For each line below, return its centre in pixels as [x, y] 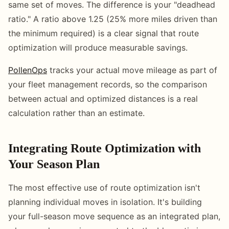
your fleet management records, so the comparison [108, 84]
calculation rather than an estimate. [76, 113]
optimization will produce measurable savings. [98, 47]
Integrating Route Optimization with [105, 148]
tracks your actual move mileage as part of [132, 70]
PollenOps [28, 70]
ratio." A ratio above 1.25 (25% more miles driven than [113, 19]
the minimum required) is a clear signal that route [104, 33]
